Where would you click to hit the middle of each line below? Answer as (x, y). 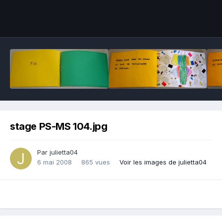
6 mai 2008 (55, 162)
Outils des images (172, 19)
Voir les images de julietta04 (163, 162)
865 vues (96, 162)
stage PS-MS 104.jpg (59, 127)
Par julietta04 (57, 152)
